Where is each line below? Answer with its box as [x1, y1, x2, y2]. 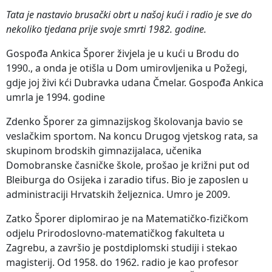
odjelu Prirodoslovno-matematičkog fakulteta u [6, 226, 225, 240]
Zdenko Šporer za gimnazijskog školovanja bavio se [6, 114, 243, 128]
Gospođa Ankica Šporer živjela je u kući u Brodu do [6, 46, 239, 60]
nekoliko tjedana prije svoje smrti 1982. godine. [6, 22, 206, 36]
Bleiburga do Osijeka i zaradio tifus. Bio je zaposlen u [6, 172, 248, 186]
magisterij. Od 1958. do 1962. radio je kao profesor [6, 255, 239, 269]
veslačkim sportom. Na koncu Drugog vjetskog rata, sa [6, 129, 258, 143]
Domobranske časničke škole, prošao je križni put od [6, 158, 250, 172]
